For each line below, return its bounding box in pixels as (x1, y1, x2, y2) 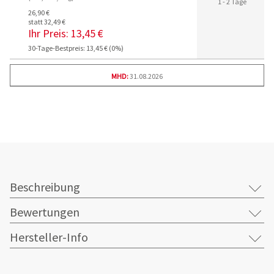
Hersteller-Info (10, 229, 88, 245)
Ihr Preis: (28, 26, 68, 41)
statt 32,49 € (28, 17, 65, 27)
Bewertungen (10, 204, 80, 220)
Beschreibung (10, 179, 80, 195)
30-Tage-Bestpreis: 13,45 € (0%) (28, 43, 124, 53)
